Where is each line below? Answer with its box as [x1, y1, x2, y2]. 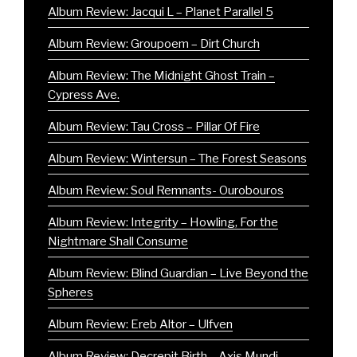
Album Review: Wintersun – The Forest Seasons [48, 151, 307, 166]
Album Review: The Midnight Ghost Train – [48, 68, 275, 83]
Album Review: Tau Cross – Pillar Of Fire [48, 119, 260, 134]
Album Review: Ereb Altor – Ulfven [48, 316, 233, 331]
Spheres [48, 284, 93, 300]
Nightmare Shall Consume [48, 233, 188, 249]
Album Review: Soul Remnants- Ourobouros [48, 182, 284, 198]
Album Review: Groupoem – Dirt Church [48, 36, 260, 51]
